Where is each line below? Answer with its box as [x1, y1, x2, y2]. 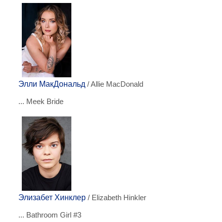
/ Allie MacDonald [85, 80, 143, 88]
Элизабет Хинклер [18, 193, 86, 202]
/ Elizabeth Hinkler [86, 194, 146, 202]
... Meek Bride [18, 97, 63, 106]
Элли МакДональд [18, 80, 85, 88]
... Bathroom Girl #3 [18, 211, 81, 219]
